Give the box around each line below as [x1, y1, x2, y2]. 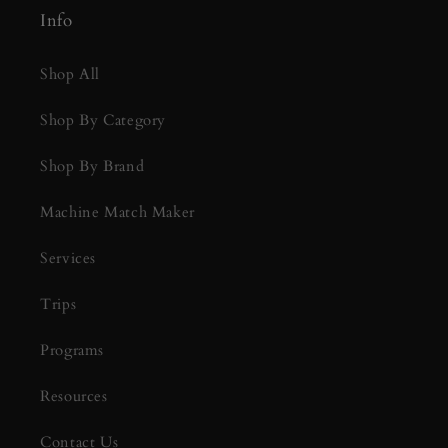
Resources [40, 386, 108, 407]
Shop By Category [40, 110, 167, 131]
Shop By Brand [40, 156, 145, 177]
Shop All [40, 64, 101, 85]
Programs [40, 340, 105, 361]
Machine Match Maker [40, 202, 195, 223]
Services [40, 248, 97, 269]
